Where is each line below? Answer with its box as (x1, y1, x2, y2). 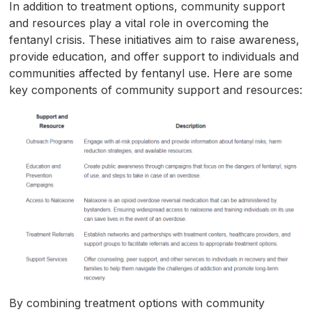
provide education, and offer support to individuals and (9, 49, 299, 63)
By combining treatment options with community (9, 295, 265, 310)
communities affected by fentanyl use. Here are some (9, 65, 293, 80)
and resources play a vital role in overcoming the (9, 15, 270, 30)
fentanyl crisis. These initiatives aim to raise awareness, (9, 32, 300, 47)
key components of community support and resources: (9, 82, 303, 97)
